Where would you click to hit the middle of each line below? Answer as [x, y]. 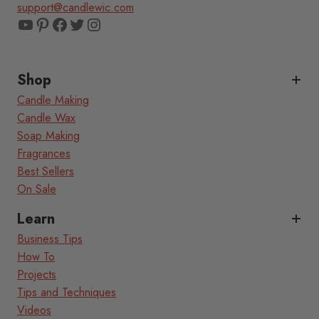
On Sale [37, 189]
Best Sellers [46, 172]
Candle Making [53, 100]
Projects [37, 275]
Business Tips [50, 239]
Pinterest [66, 23]
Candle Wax [46, 118]
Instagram [120, 23]
